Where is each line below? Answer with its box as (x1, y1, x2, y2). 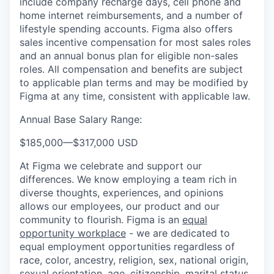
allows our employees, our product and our (20, 200, 220, 212)
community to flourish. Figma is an (20, 213, 182, 226)
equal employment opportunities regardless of (20, 240, 235, 253)
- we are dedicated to (126, 227, 230, 239)
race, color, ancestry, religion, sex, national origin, (20, 254, 248, 266)
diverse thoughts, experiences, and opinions (20, 187, 223, 199)
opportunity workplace (20, 227, 126, 239)
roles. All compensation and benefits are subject (20, 63, 243, 75)
